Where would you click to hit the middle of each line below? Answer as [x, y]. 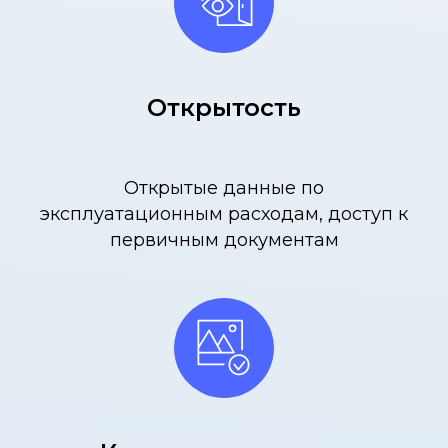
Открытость [224, 107]
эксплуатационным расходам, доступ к [224, 213]
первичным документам [224, 239]
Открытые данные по [224, 187]
